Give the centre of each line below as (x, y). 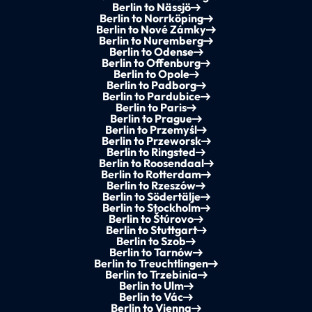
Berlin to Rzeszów (151, 186)
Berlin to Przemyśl (151, 130)
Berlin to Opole (151, 74)
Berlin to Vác (151, 297)
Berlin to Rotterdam (151, 174)
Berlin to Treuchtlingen (151, 264)
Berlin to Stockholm (151, 208)
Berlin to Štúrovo (151, 219)
